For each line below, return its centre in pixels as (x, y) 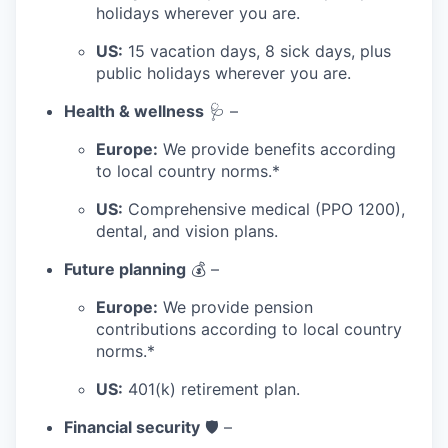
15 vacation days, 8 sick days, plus (257, 50)
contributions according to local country (249, 328)
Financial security (132, 426)
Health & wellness (134, 110)
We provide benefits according (277, 148)
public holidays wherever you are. (223, 72)
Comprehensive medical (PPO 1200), (264, 208)
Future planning (125, 268)
